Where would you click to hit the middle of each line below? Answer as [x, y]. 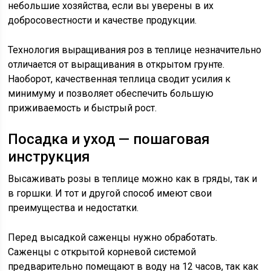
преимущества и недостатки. [73, 208]
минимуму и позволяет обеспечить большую [111, 94]
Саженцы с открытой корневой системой [102, 252]
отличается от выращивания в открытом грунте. [116, 65]
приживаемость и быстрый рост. [83, 108]
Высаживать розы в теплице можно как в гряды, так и [133, 179]
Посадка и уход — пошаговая [109, 139]
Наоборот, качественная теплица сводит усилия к [119, 79]
